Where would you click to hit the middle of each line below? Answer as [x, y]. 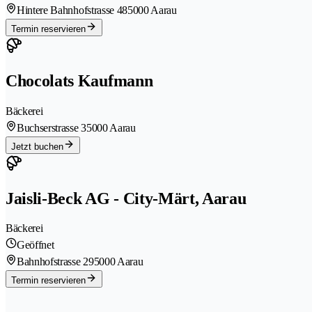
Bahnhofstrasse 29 [55, 262]
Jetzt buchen [37, 146]
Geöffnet [36, 245]
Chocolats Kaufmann [79, 80]
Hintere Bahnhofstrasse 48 [72, 10]
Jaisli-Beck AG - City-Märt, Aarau [126, 198]
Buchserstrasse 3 [52, 127]
